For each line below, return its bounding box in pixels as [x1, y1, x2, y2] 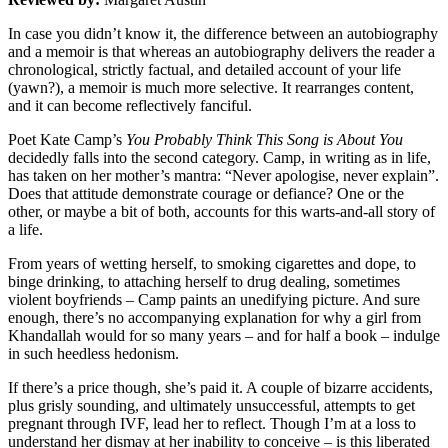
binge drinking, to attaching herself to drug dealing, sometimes [8, 272, 400, 290]
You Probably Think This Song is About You [126, 130, 403, 148]
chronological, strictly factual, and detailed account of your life [8, 60, 401, 78]
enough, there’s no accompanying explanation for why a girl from [8, 308, 421, 326]
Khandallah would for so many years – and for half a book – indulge [8, 326, 440, 344]
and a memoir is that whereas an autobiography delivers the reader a [8, 42, 435, 60]
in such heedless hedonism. [8, 344, 179, 362]
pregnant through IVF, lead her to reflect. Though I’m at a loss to [8, 414, 416, 432]
